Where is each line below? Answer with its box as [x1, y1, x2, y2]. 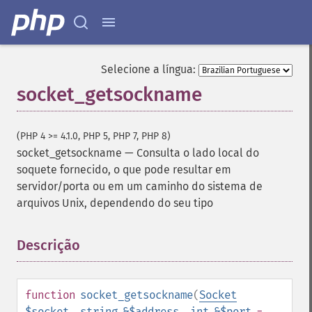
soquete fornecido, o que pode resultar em [17, 163, 231, 176]
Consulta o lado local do [136, 146, 259, 159]
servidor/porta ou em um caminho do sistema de [17, 180, 263, 193]
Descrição [17, 237, 80, 253]
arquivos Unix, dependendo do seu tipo [17, 196, 213, 210]
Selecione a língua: [101, 63, 196, 76]
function [25, 288, 75, 302]
